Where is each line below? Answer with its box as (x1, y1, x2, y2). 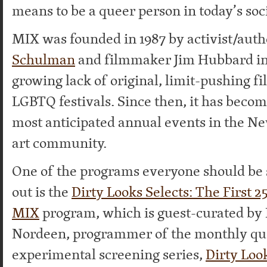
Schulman (12, 49, 75, 70)
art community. (12, 132, 107, 153)
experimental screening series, (12, 244, 206, 265)
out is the (12, 181, 72, 202)
